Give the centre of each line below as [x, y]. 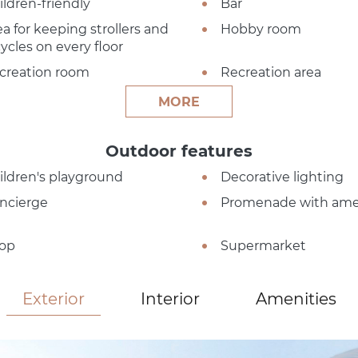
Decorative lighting [282, 177]
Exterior [53, 298]
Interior [170, 298]
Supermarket [263, 245]
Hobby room [261, 29]
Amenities [296, 298]
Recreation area [270, 72]
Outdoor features [179, 151]
